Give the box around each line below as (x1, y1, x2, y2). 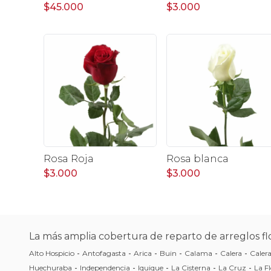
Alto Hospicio (29, 248, 74, 258)
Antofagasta (82, 248, 126, 258)
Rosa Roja (44, 152, 94, 165)
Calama (184, 248, 212, 258)
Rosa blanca (166, 152, 229, 165)
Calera (220, 248, 242, 258)
